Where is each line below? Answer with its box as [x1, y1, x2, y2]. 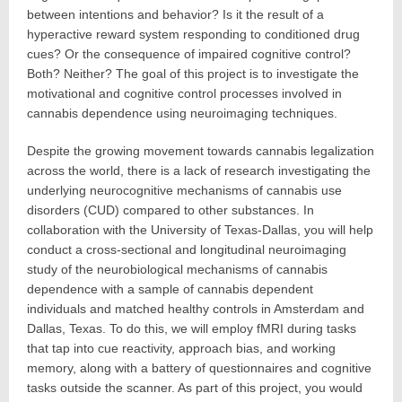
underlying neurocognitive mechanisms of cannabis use [27, 183, 342, 197]
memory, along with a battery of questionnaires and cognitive [27, 361, 371, 375]
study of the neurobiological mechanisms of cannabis [27, 262, 328, 276]
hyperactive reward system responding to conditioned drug [27, 27, 360, 41]
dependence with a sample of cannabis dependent [27, 282, 313, 296]
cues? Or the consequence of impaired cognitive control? [27, 47, 351, 61]
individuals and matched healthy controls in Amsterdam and [27, 301, 364, 316]
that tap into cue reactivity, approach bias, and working [27, 341, 336, 355]
